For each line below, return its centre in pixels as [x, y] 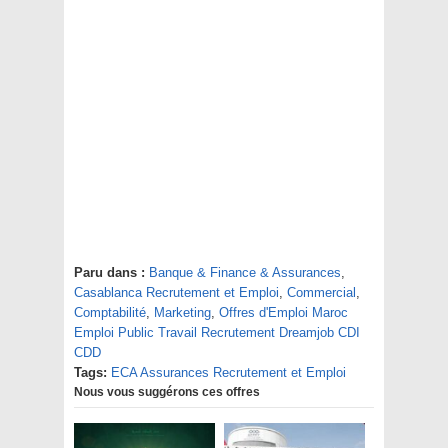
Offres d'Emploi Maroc [283, 313]
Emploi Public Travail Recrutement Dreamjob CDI [217, 333]
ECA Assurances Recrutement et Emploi [228, 373]
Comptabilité [110, 313]
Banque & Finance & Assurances [245, 273]
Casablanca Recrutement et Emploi [176, 293]
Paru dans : [109, 273]
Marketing [182, 313]
